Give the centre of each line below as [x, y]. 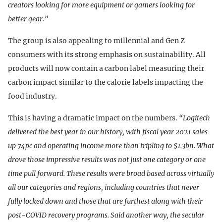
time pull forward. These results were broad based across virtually [111, 174]
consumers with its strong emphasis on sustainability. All [107, 55]
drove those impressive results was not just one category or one [107, 160]
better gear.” [28, 19]
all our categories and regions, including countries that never [104, 188]
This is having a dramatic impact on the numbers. [93, 118]
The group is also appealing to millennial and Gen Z [96, 41]
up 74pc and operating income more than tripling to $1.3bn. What [111, 146]
